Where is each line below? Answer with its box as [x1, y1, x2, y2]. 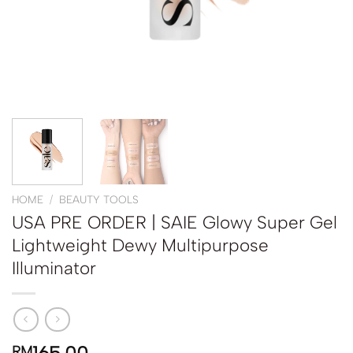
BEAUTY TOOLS [59, 192, 139, 206]
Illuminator [12, 257, 96, 279]
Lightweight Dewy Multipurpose [12, 234, 269, 256]
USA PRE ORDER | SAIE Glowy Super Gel [12, 211, 337, 233]
